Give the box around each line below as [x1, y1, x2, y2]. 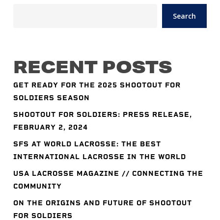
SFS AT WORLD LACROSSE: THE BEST [13, 140, 161, 148]
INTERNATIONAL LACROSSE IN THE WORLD [13, 153, 186, 161]
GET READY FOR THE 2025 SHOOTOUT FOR [13, 81, 181, 89]
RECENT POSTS [13, 56, 172, 77]
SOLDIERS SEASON [13, 94, 90, 102]
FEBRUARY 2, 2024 [13, 123, 88, 132]
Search [173, 11, 196, 21]
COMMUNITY [13, 182, 62, 191]
